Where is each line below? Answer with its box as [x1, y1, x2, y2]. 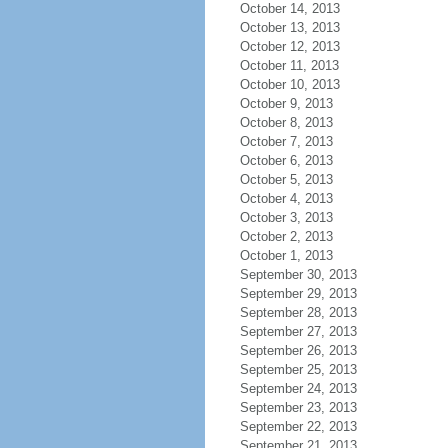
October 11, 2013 [239, 58, 339, 73]
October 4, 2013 [239, 191, 333, 206]
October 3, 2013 [239, 210, 333, 225]
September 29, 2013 [239, 286, 357, 301]
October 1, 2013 [239, 248, 333, 263]
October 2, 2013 [239, 229, 333, 244]
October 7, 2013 [239, 134, 333, 149]
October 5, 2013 [239, 172, 333, 187]
